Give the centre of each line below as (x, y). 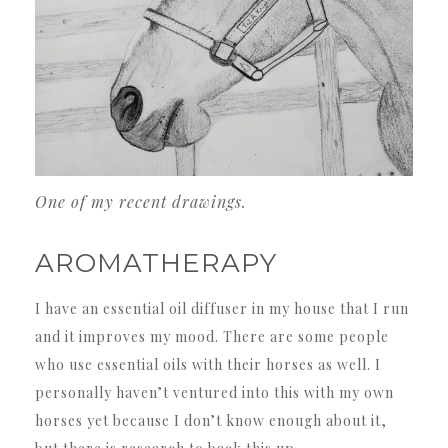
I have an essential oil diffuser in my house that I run (222, 308)
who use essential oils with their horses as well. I (208, 364)
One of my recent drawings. (141, 201)
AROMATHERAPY (156, 262)
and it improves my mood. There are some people (212, 336)
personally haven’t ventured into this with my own (214, 392)
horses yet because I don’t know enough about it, (211, 420)
